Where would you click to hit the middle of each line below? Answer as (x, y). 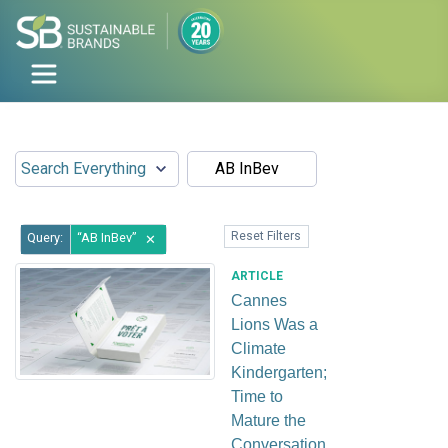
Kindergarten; (279, 372)
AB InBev (106, 237)
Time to (257, 396)
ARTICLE (257, 275)
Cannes (259, 300)
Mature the (268, 420)
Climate (258, 348)
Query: (45, 237)
